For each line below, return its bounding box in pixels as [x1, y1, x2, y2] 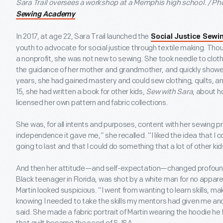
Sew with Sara [146, 87, 193, 97]
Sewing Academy [16, 11, 75, 19]
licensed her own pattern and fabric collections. [16, 98, 168, 108]
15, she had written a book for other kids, [16, 87, 146, 97]
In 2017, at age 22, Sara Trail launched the [16, 32, 150, 42]
